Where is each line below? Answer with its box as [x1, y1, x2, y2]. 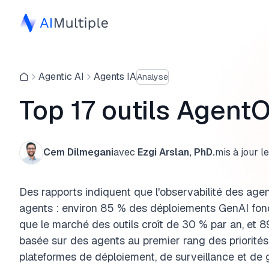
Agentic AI [38, 70, 84, 83]
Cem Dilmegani [43, 146, 113, 159]
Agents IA [94, 70, 136, 83]
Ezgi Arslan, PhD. [138, 146, 215, 159]
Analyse [137, 71, 168, 82]
